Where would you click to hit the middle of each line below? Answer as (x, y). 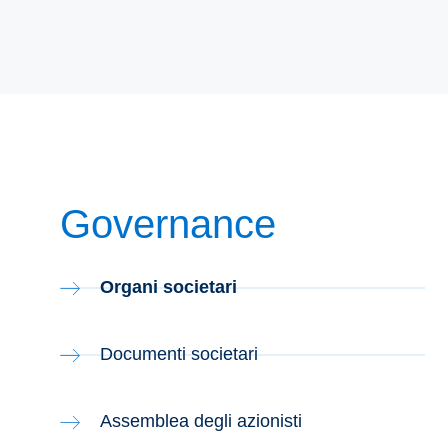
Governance (168, 224)
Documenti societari (179, 354)
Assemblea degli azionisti (201, 421)
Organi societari (168, 287)
